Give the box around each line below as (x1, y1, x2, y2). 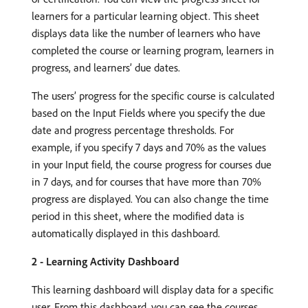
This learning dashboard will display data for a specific (32, 282, 274, 296)
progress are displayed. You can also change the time (32, 191, 269, 206)
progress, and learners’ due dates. (32, 60, 180, 74)
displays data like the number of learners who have (32, 25, 261, 40)
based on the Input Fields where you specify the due (32, 105, 265, 120)
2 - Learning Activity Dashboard (32, 254, 179, 268)
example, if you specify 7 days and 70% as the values (32, 140, 266, 154)
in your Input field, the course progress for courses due (32, 157, 272, 171)
